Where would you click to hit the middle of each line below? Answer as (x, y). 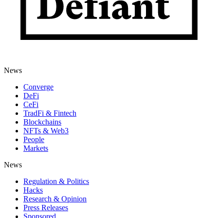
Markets (36, 148)
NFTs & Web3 (46, 130)
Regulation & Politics (56, 181)
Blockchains (42, 122)
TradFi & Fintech (50, 113)
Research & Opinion (55, 199)
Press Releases (46, 207)
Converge (38, 87)
